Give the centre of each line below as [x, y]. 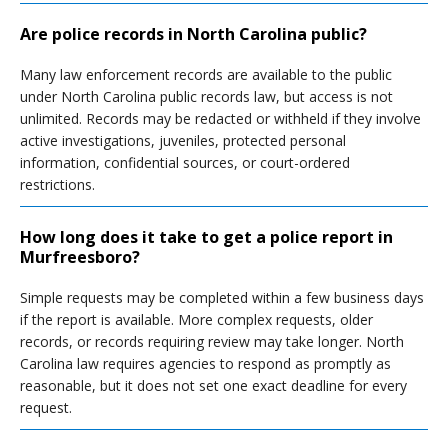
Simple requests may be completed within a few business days [222, 297]
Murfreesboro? [80, 257]
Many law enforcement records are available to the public [206, 74]
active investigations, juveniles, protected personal [183, 140]
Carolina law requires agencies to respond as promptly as [205, 363]
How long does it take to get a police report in [206, 237]
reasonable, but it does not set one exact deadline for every [213, 385]
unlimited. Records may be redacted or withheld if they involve [220, 118]
